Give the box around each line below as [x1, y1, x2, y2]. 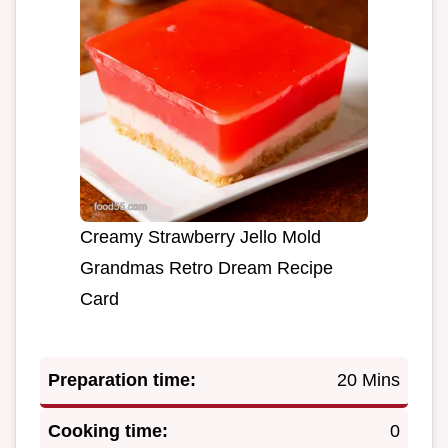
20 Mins [337, 369, 400, 390]
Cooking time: [48, 420, 168, 441]
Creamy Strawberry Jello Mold [80, 226, 321, 247]
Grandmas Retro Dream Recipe [80, 257, 333, 278]
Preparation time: [48, 369, 196, 390]
